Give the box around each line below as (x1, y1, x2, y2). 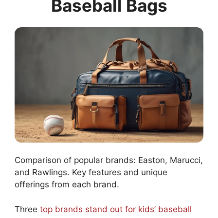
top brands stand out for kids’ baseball (40, 204, 192, 214)
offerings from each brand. (15, 180, 119, 190)
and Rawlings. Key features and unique (15, 167, 167, 178)
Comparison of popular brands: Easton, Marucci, (15, 155, 203, 165)
